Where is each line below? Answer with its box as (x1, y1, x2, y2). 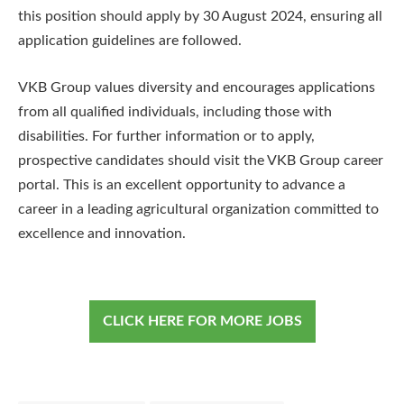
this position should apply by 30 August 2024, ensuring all (18, 9, 382, 24)
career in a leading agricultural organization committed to (18, 202, 379, 216)
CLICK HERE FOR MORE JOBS (102, 314, 302, 328)
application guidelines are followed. (18, 33, 242, 49)
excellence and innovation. (18, 226, 186, 241)
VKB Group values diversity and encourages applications (18, 80, 375, 95)
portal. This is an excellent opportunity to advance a (18, 178, 345, 192)
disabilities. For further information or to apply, (18, 129, 315, 143)
